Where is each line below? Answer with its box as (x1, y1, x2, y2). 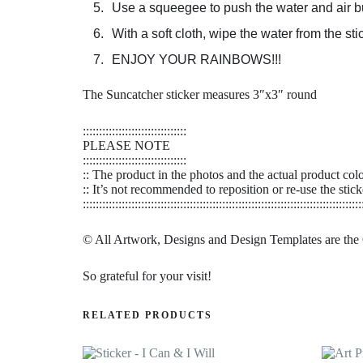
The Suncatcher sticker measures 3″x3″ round (83, 88, 317, 102)
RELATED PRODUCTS (83, 309, 212, 321)
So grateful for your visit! (83, 268, 211, 283)
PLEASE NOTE (83, 138, 170, 152)
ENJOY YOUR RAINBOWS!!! (112, 53, 281, 67)
